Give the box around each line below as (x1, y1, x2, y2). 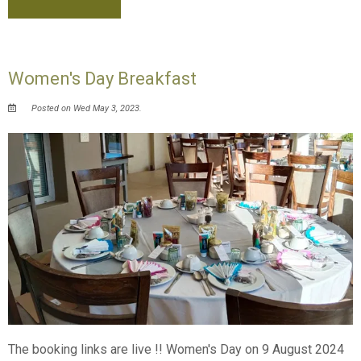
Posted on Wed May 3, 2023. (29, 103, 143, 114)
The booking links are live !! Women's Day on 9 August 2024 (8, 341, 345, 357)
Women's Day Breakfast (8, 68, 197, 89)
